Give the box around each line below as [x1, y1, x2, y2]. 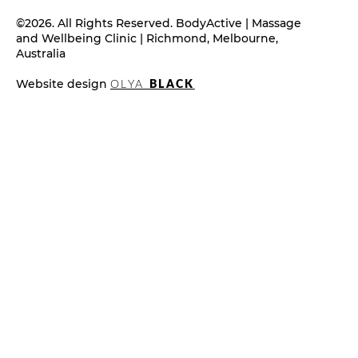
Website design [16, 77, 110, 92]
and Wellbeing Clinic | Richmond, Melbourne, [16, 31, 278, 46]
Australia [16, 46, 66, 62]
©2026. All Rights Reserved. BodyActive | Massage [16, 16, 301, 31]
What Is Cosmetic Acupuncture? [82, 93, 315, 112]
